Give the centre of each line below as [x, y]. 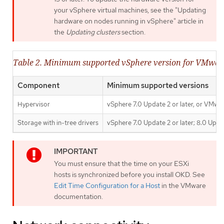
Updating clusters [93, 32]
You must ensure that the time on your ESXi [121, 163]
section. [133, 32]
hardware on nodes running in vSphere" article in [129, 21]
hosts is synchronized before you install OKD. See [129, 174]
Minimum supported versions [158, 85]
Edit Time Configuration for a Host [107, 185]
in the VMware [183, 185]
